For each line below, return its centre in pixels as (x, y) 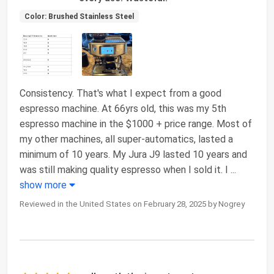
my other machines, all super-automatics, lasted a (126, 139)
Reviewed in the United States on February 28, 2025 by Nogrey (132, 204)
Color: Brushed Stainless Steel (79, 16)
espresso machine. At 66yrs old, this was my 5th (123, 108)
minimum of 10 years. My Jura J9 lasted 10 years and (133, 154)
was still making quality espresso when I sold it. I (125, 169)
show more (44, 185)
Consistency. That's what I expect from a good (120, 93)
